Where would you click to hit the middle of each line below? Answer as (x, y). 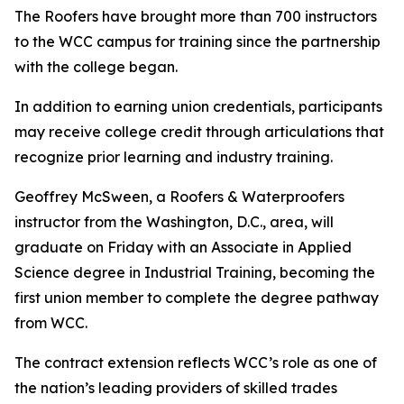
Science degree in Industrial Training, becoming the (195, 273)
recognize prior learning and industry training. (174, 157)
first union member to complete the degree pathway (197, 298)
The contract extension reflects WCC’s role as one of (196, 363)
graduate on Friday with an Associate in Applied (183, 248)
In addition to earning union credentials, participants (198, 107)
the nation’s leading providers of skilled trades (176, 388)
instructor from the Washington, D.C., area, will (174, 222)
